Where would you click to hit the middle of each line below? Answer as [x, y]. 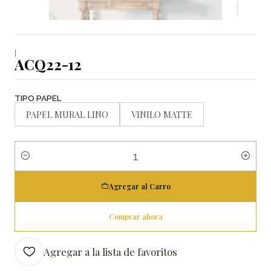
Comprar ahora [135, 216]
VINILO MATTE [162, 114]
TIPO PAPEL [38, 98]
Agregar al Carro [139, 186]
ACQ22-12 [48, 64]
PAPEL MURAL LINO [67, 114]
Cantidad [32, 163]
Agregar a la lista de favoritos [110, 251]
